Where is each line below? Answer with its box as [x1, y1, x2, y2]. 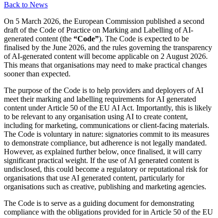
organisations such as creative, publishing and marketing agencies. [4, 182, 206, 191]
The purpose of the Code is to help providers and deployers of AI [4, 86, 203, 95]
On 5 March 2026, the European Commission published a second [4, 17, 204, 26]
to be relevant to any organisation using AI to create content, [4, 112, 188, 121]
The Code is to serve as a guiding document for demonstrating [4, 199, 194, 208]
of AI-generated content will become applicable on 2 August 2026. [4, 52, 208, 61]
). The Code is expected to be [99, 35, 189, 43]
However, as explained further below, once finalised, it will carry [4, 147, 202, 156]
